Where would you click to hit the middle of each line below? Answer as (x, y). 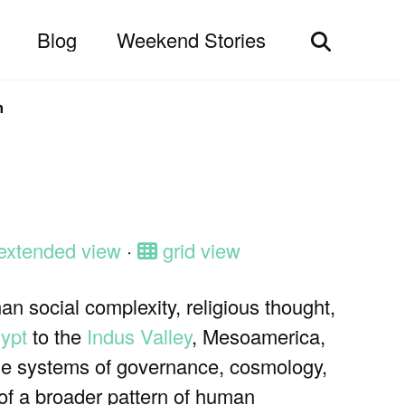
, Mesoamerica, (259, 335)
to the (57, 335)
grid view (199, 250)
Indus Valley (139, 335)
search (340, 68)
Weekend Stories (191, 39)
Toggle (340, 40)
